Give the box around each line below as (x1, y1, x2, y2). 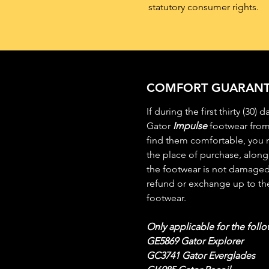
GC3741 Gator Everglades (147, 249, 255, 261)
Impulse (173, 119, 207, 131)
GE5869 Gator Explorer (147, 235, 243, 247)
